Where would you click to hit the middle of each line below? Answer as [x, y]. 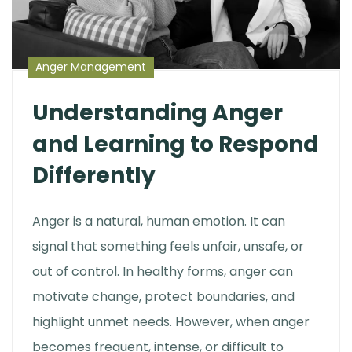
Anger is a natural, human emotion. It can [159, 221]
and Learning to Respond [176, 144]
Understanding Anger [158, 112]
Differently [94, 175]
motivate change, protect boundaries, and [163, 296]
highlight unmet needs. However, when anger [171, 321]
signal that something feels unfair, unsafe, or [168, 246]
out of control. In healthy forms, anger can [163, 271]
